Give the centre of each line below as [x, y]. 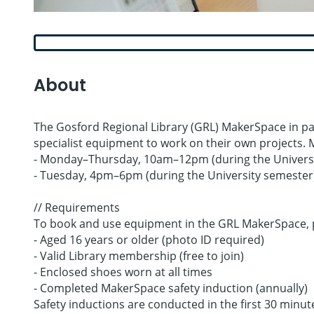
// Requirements [77, 207]
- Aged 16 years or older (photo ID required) [149, 239]
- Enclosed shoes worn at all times [123, 272]
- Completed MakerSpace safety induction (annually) [171, 288]
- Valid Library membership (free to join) [139, 255]
